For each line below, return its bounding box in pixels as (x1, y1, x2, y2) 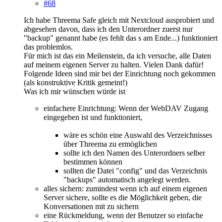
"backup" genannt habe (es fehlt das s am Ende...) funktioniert (24, 33, 218, 42)
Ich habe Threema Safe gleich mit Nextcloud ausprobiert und (24, 15, 214, 24)
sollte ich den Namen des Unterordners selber (63, 148, 205, 157)
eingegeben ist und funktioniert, (44, 112, 142, 121)
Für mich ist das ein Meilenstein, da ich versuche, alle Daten (24, 51, 211, 60)
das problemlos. (24, 42, 73, 51)
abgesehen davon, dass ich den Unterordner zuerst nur (24, 24, 193, 33)
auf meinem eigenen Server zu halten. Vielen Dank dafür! (24, 60, 204, 69)
